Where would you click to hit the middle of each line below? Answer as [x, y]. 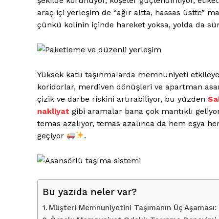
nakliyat [53, 111]
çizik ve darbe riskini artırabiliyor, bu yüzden [122, 99]
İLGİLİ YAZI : [149, 88]
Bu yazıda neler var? [90, 192]
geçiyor [52, 135]
